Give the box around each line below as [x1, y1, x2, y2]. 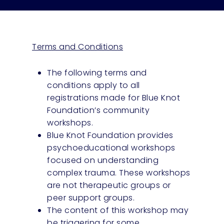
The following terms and [47, 66, 147, 78]
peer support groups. [47, 191, 135, 203]
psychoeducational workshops [47, 141, 175, 153]
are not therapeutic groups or [47, 179, 171, 191]
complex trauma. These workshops [47, 166, 190, 178]
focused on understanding [47, 154, 159, 166]
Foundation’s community [47, 104, 150, 116]
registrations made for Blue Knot [47, 91, 180, 103]
